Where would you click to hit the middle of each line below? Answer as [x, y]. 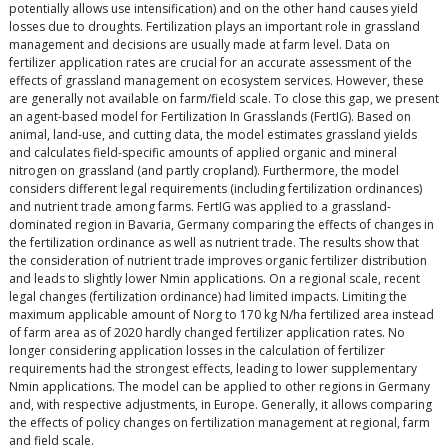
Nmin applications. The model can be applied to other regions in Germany [219, 387]
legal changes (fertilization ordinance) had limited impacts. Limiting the [208, 297]
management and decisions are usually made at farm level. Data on [199, 45]
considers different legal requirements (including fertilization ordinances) [215, 189]
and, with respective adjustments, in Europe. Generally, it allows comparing [220, 405]
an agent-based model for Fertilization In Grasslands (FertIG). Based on [210, 117]
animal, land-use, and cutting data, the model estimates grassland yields [213, 135]
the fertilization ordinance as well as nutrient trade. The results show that [214, 243]
